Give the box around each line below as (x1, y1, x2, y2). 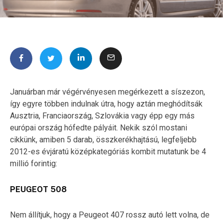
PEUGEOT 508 (10, 184, 67, 194)
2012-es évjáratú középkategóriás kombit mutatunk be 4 (10, 146, 206, 156)
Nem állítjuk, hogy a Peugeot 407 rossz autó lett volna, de (10, 210, 210, 220)
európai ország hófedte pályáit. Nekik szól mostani (10, 122, 187, 132)
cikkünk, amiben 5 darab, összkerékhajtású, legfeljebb (10, 134, 197, 144)
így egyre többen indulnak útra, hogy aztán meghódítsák (10, 99, 203, 109)
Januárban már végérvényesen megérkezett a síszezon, (10, 87, 205, 97)
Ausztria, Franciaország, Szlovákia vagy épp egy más (10, 111, 195, 120)
